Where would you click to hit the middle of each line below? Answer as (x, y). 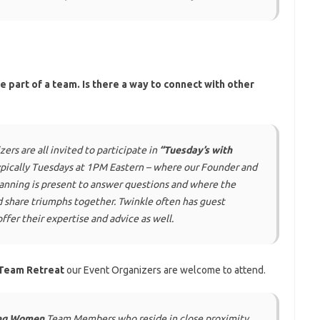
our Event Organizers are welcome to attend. (165, 270)
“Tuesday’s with (195, 150)
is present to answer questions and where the (132, 184)
